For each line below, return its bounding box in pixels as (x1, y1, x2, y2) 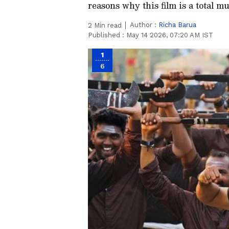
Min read (92, 21, 122, 29)
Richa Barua (158, 21, 196, 29)
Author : (130, 21, 158, 29)
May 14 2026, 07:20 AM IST (126, 31, 213, 39)
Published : (88, 31, 126, 39)
